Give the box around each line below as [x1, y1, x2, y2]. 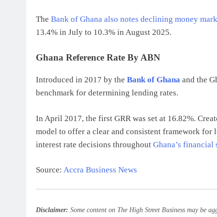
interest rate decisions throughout [36, 139, 153, 149]
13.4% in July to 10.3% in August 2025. [36, 27, 171, 37]
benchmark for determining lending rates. [36, 88, 178, 97]
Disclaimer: [36, 205, 68, 214]
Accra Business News [63, 165, 137, 174]
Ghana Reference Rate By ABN [36, 52, 160, 62]
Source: [36, 165, 63, 174]
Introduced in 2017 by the [36, 75, 127, 84]
